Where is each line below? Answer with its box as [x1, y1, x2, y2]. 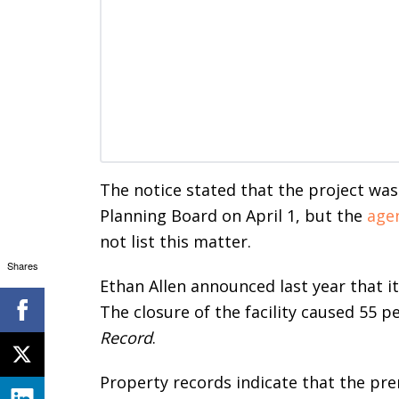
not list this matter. [100, 230, 251, 252]
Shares [6, 257, 38, 273]
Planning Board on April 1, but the [100, 204, 367, 226]
